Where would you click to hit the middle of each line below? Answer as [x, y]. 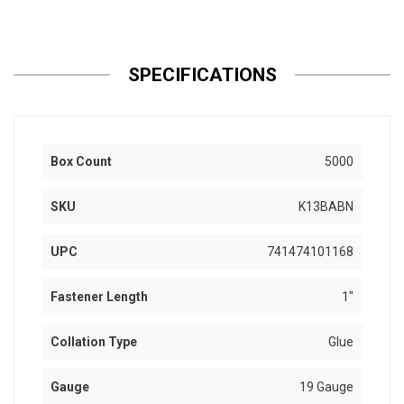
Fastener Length [99, 297]
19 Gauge [326, 387]
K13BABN [326, 207]
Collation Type [94, 342]
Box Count [81, 162]
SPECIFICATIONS [202, 75]
